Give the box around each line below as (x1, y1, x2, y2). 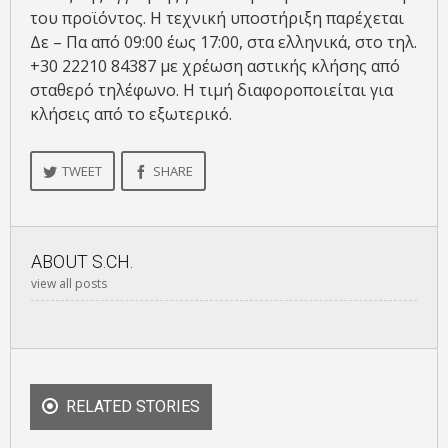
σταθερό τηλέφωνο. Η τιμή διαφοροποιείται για (30, 79, 393, 102)
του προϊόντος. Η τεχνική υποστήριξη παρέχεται (30, 7, 404, 30)
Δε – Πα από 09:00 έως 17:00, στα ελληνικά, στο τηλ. (30, 31, 417, 54)
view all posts (31, 275, 107, 293)
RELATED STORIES (66, 397, 200, 417)
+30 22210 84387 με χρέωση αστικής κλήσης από (30, 55, 400, 78)
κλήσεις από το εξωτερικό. (30, 103, 232, 126)
